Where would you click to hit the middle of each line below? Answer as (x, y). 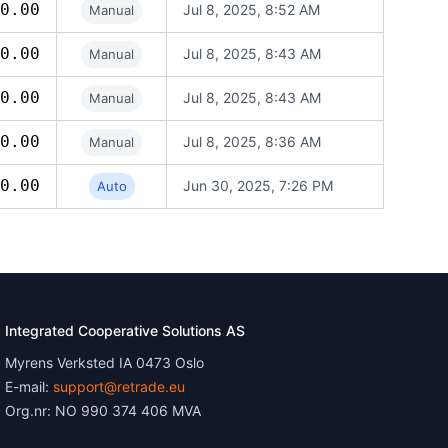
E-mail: (29, 386)
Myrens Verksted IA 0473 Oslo (105, 362)
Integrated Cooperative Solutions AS (125, 330)
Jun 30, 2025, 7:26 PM (258, 185)
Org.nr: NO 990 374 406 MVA (103, 410)
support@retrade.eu (119, 386)
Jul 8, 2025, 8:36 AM (252, 141)
